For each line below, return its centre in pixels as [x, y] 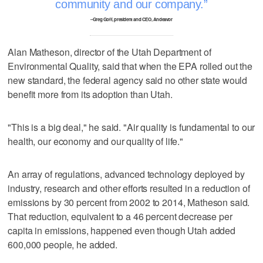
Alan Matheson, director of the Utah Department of [109, 52]
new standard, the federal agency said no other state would [128, 80]
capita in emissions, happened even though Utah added [122, 230]
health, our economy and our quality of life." [96, 141]
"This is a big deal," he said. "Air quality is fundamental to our [131, 127]
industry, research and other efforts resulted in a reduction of [129, 188]
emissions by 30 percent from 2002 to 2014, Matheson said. [129, 202]
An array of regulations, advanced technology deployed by [126, 174]
